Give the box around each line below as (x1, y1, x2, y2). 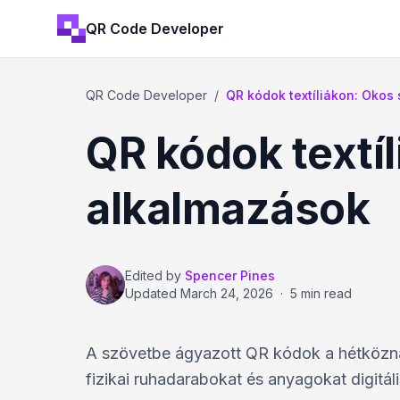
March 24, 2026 (180, 286, 273, 301)
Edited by (125, 268, 181, 283)
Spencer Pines (185, 268, 275, 283)
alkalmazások (86, 182, 370, 235)
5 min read (290, 286, 352, 301)
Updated (125, 286, 180, 301)
